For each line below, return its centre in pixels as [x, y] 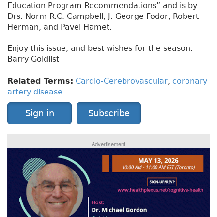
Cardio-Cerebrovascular [122, 81]
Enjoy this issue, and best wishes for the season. [100, 48]
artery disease [35, 92]
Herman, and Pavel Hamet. [60, 27]
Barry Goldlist [33, 59]
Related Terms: [40, 81]
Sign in [39, 113]
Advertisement [108, 144]
